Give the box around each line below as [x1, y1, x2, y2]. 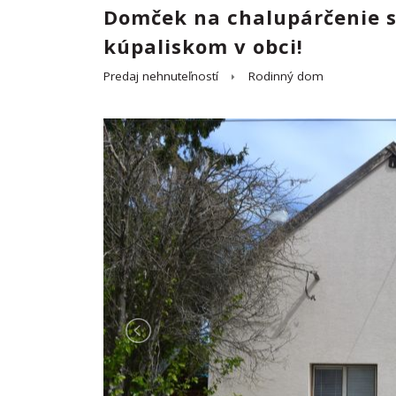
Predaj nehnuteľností [103, 68, 218, 84]
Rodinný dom [248, 68, 324, 84]
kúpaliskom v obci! [103, 33, 303, 59]
